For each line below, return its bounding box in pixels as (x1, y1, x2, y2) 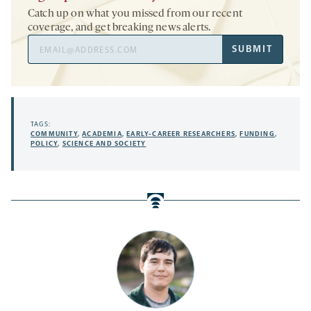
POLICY (31, 139, 58, 148)
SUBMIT (232, 42, 273, 55)
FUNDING (239, 129, 275, 138)
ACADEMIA (82, 129, 122, 138)
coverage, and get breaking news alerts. (28, 22, 211, 33)
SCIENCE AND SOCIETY (62, 139, 146, 148)
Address (27, 51, 65, 65)
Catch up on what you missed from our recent (28, 8, 242, 19)
